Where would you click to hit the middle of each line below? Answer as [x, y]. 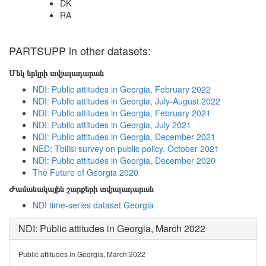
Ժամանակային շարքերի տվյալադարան [81, 188]
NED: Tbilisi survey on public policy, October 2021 [126, 148]
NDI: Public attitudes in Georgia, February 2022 [122, 89]
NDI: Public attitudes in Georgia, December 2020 [124, 160]
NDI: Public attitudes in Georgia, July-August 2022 [126, 101]
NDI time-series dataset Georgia [93, 205]
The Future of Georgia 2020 [85, 172]
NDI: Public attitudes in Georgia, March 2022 [112, 228]
